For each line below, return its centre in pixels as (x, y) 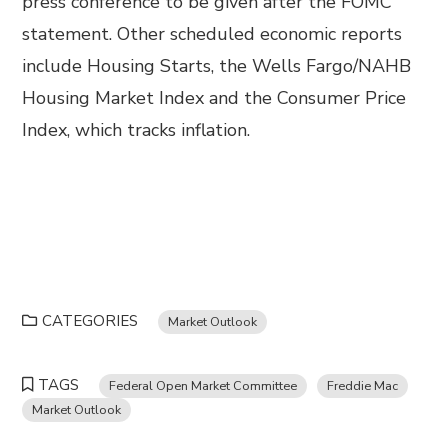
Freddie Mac (363, 385)
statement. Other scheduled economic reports (212, 34)
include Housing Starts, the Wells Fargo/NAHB (217, 66)
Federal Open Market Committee (203, 385)
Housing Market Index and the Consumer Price (214, 98)
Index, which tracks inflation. (136, 130)
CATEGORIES (90, 321)
